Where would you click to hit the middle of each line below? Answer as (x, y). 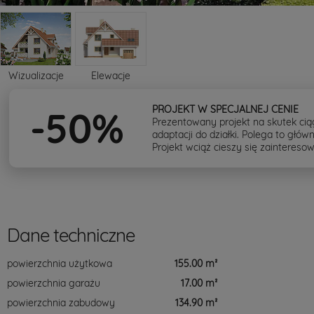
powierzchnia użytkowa (60, 264)
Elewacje (111, 76)
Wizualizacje (36, 76)
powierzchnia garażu (54, 283)
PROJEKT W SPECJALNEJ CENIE (225, 109)
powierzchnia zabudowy (61, 303)
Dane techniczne (71, 235)
